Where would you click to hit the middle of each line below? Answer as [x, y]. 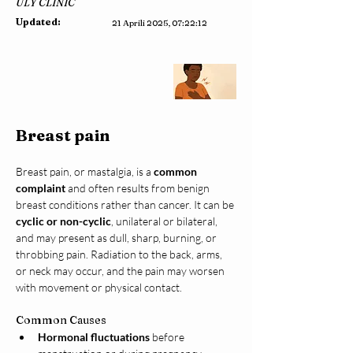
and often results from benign [139, 188]
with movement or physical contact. [99, 288]
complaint [41, 188]
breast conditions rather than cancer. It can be [126, 205]
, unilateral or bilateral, [165, 221]
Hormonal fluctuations [94, 337]
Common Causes [61, 320]
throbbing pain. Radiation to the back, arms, [120, 255]
